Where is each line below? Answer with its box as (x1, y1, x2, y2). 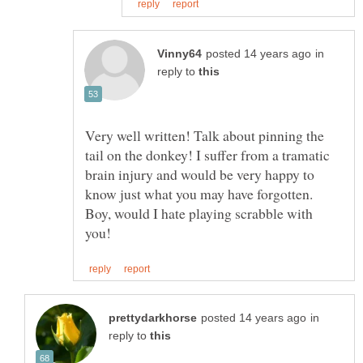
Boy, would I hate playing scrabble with (85, 203, 313, 224)
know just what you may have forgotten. (85, 184, 313, 204)
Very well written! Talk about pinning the (85, 126, 324, 146)
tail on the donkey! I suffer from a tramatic (85, 145, 330, 165)
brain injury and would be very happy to (85, 164, 314, 185)
